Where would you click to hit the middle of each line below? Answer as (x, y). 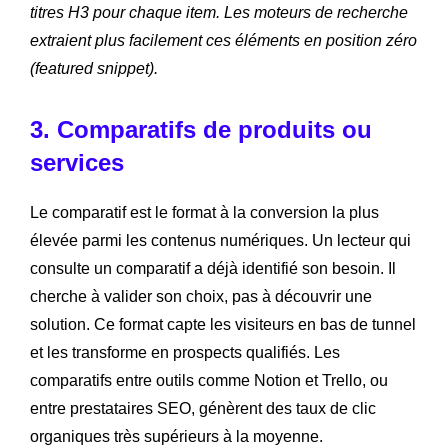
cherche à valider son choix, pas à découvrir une (201, 297)
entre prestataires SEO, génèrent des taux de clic (203, 409)
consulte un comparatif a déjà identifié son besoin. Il (213, 269)
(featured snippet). (94, 69)
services (77, 163)
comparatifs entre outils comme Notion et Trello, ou (209, 381)
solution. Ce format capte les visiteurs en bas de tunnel (223, 325)
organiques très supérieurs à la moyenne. (176, 437)
